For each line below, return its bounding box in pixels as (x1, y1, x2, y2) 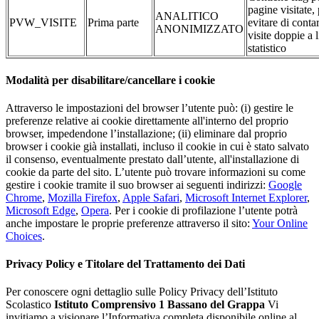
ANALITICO (155, 10, 219, 23)
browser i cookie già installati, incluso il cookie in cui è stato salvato (6, 140, 309, 152)
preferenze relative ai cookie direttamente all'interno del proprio (6, 114, 288, 127)
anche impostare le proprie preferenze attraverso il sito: (6, 216, 252, 229)
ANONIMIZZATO (155, 23, 244, 36)
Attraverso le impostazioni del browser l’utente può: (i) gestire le (6, 101, 293, 114)
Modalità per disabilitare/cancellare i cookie (6, 73, 215, 86)
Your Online (252, 216, 308, 229)
